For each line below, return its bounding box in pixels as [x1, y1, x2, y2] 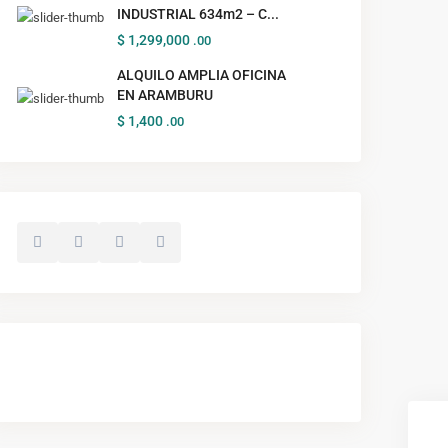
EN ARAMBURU [117, 86, 213, 103]
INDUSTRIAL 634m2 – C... [117, 5, 279, 22]
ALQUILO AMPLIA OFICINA [117, 66, 286, 83]
